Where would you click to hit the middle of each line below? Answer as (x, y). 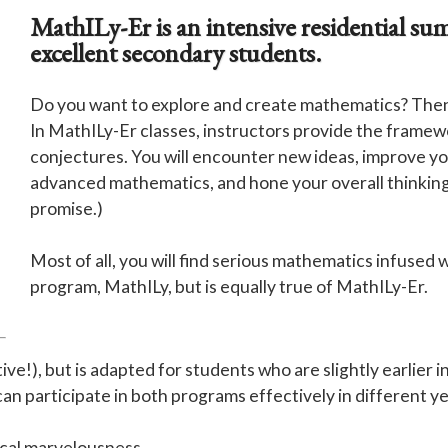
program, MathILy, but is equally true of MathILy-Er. (229, 287)
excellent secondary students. (176, 52)
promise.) (67, 208)
